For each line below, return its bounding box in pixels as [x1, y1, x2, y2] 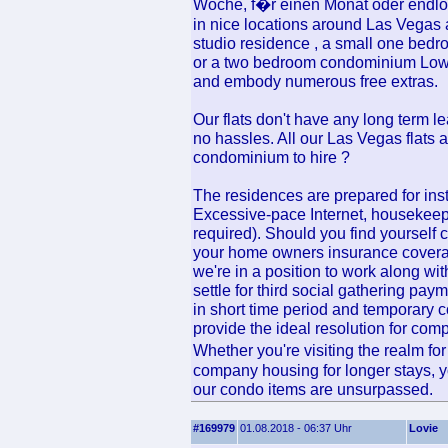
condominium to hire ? [193, 148, 350, 166]
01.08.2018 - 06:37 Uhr [240, 422, 352, 434]
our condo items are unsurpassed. [193, 380, 433, 398]
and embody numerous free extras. [193, 72, 438, 90]
